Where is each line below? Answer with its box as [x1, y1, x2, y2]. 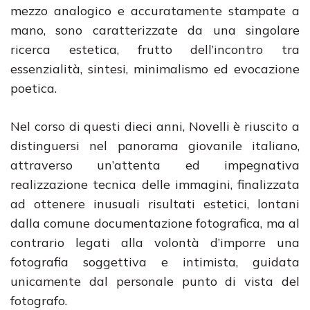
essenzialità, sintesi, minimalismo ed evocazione [10, 61, 300, 77]
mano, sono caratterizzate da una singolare [10, 22, 300, 38]
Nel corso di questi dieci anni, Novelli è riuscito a [10, 118, 300, 134]
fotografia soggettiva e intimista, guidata [10, 254, 300, 270]
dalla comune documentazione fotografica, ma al [10, 215, 300, 231]
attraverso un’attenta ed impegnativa [10, 157, 300, 173]
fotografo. [10, 293, 67, 309]
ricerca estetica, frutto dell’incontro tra [10, 42, 300, 57]
